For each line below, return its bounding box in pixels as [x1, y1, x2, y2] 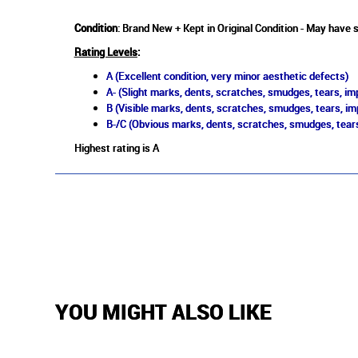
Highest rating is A [74, 141, 159, 156]
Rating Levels [74, 45, 137, 60]
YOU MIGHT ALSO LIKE [54, 296, 272, 326]
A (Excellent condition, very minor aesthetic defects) [105, 69, 348, 84]
